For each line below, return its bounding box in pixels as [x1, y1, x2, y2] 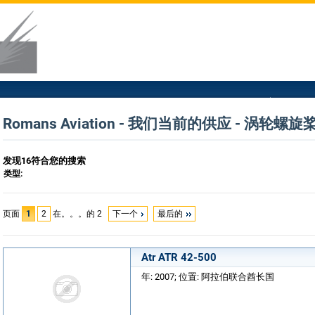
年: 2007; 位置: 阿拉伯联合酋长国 [141, 271, 274, 282]
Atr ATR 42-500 [141, 251, 217, 264]
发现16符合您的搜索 [3, 155, 86, 166]
